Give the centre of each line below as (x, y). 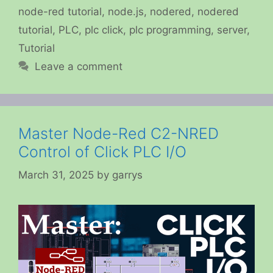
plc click (104, 30)
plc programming (170, 30)
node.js (126, 11)
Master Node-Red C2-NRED (119, 133)
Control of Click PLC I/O (102, 151)
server (232, 30)
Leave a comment (79, 66)
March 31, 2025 (56, 175)
